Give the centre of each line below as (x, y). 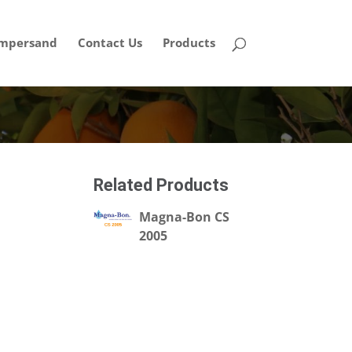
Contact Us (110, 43)
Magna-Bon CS (185, 217)
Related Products (161, 185)
